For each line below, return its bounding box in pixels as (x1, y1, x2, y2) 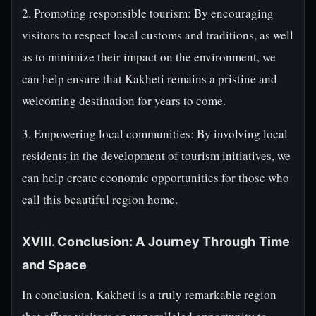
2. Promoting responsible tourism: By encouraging (22, 5, 274, 21)
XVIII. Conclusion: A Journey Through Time (22, 234, 291, 249)
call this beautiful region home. (22, 191, 178, 207)
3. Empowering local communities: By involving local (22, 126, 288, 142)
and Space (22, 257, 87, 272)
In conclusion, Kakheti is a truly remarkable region (22, 286, 276, 303)
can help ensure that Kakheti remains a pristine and (22, 71, 277, 87)
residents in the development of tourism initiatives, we (22, 147, 291, 164)
